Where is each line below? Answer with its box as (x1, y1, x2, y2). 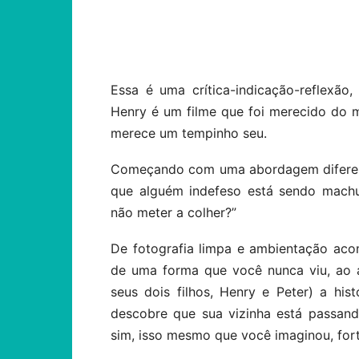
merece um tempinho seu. (111, 125, 267, 141)
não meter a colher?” (111, 204, 236, 220)
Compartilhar (151, 28, 214, 40)
